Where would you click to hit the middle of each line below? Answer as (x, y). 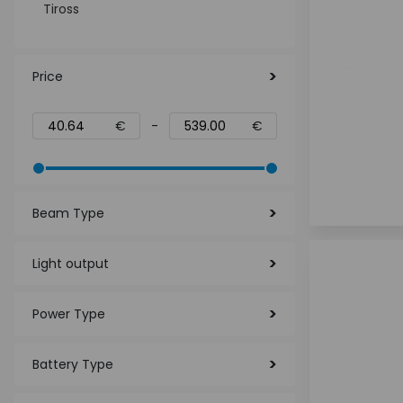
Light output (71, 264)
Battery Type (73, 364)
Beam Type (68, 213)
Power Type (69, 314)
